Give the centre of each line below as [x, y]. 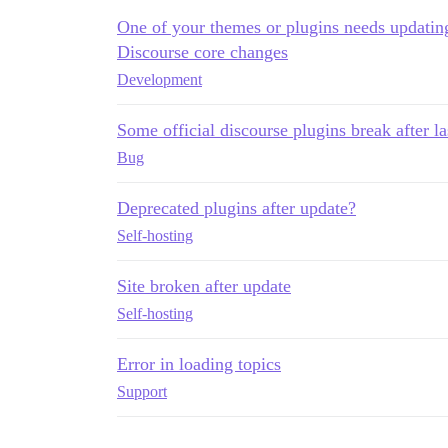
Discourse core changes [202, 52]
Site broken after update [204, 286]
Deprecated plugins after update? [236, 208]
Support [142, 391]
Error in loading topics [199, 364]
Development [159, 79]
